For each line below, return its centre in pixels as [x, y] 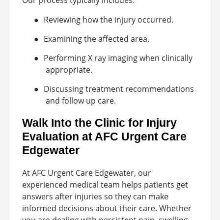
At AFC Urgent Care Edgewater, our [87, 173]
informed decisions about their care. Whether [107, 208]
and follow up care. [81, 101]
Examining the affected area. [96, 39]
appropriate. [69, 70]
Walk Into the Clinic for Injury [99, 123]
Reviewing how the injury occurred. [109, 20]
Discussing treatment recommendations [119, 89]
